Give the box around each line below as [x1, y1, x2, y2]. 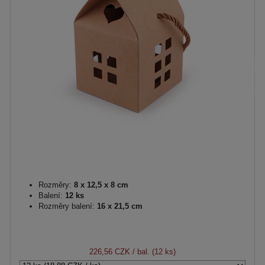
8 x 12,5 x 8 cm [72, 180, 128, 189]
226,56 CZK [89, 247, 130, 256]
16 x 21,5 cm [95, 202, 143, 211]
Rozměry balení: [38, 202, 95, 211]
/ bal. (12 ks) [130, 247, 176, 256]
